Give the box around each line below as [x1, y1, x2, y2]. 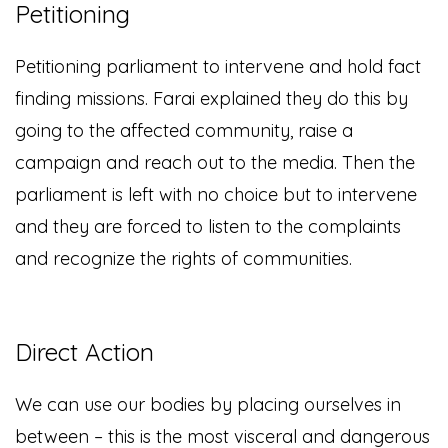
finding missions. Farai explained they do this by [15, 87, 408, 111]
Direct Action [15, 337, 154, 368]
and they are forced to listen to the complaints [15, 215, 401, 239]
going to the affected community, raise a [15, 119, 353, 143]
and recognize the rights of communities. [15, 247, 352, 271]
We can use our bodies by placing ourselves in [15, 393, 401, 417]
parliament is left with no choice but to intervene [15, 183, 417, 207]
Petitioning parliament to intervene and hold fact [15, 55, 421, 79]
